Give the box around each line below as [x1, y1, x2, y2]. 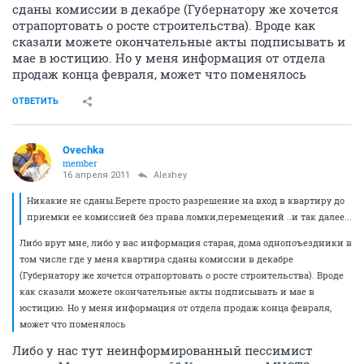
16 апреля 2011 [63, 170, 130, 180]
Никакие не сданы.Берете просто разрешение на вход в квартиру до [27, 194, 344, 206]
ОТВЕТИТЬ [12, 96, 58, 106]
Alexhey [154, 170, 187, 180]
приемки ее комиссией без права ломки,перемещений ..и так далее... [27, 210, 352, 223]
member [63, 157, 97, 169]
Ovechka [63, 144, 104, 156]
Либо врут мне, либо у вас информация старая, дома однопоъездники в [19, 236, 352, 249]
